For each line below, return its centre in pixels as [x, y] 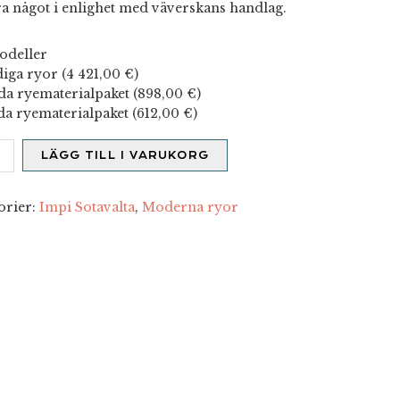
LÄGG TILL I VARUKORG [125, 155]
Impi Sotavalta [87, 207]
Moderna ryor [190, 207]
